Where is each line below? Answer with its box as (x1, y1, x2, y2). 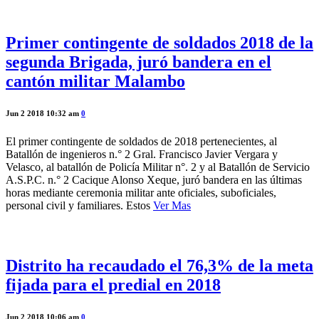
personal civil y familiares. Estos (6, 199, 153, 212)
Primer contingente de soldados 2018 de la (6, 33, 313, 53)
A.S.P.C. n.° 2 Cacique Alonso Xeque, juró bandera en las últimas (6, 174, 302, 187)
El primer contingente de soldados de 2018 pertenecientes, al (6, 135, 277, 148)
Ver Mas (153, 199, 191, 212)
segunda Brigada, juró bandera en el (6, 53, 271, 72)
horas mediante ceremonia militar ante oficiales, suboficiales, (6, 187, 276, 199)
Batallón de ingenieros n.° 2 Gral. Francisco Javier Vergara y (6, 148, 278, 161)
